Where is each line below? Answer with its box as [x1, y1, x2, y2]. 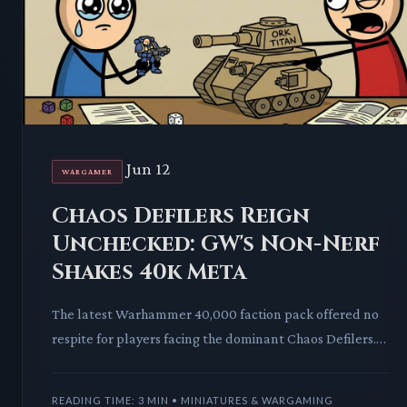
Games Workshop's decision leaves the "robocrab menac [52, 355, 387, 372]
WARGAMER [62, 167, 113, 177]
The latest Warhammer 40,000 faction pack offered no [52, 306, 379, 323]
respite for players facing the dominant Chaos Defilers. [52, 331, 376, 347]
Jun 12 [126, 159, 170, 179]
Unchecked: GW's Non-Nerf [52, 230, 380, 260]
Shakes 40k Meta [52, 258, 246, 288]
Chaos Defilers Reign [52, 202, 310, 232]
